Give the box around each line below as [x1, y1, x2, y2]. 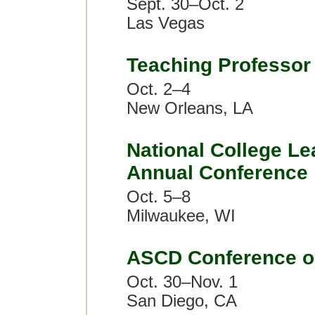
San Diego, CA [127, 292, 237, 310]
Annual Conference [127, 162, 308, 184]
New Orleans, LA [127, 99, 253, 117]
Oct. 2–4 [127, 80, 191, 98]
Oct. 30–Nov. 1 [127, 273, 238, 291]
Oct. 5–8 [127, 188, 191, 206]
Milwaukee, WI [127, 207, 236, 225]
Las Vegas [127, 14, 205, 32]
